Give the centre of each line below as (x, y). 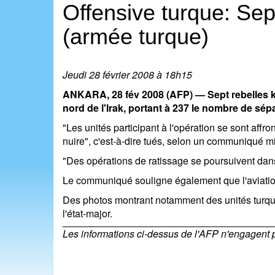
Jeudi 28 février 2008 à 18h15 (127, 74)
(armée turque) (136, 36)
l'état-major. (87, 213)
